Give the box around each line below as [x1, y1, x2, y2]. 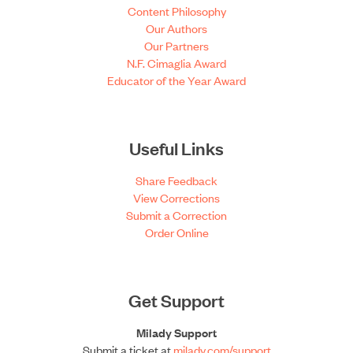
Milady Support [136, 324, 217, 341]
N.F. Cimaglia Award [127, 54, 226, 72]
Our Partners [144, 37, 209, 54]
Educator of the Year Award [107, 72, 246, 89]
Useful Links [129, 136, 224, 160]
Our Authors [146, 20, 207, 37]
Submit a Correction [126, 206, 227, 224]
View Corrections [133, 189, 220, 206]
